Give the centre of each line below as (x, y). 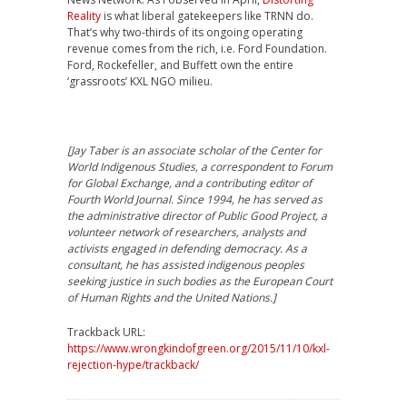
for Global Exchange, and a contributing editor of (189, 184)
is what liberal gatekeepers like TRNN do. (207, 16)
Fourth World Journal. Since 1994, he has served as (195, 200)
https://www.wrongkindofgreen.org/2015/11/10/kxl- (199, 349)
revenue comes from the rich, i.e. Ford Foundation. (197, 49)
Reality (84, 16)
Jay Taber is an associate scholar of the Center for (196, 151)
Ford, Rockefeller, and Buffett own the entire (180, 65)
